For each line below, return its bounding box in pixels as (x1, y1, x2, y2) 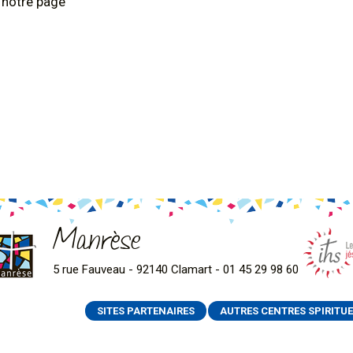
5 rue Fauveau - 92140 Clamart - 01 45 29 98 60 (52, 262, 299, 277)
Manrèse (52, 225, 141, 266)
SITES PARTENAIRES (97, 305, 195, 317)
